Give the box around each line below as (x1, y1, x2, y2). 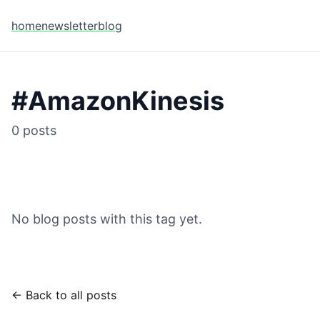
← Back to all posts (11, 288, 116, 302)
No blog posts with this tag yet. (11, 211, 202, 226)
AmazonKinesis (28, 85, 224, 116)
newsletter (41, 19, 98, 33)
